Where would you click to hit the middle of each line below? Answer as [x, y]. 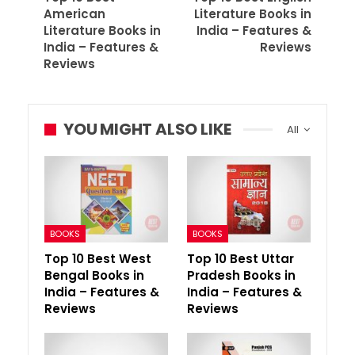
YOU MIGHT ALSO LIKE [148, 129]
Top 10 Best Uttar [240, 259]
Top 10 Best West [98, 259]
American [74, 14]
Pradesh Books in [241, 276]
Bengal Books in [94, 276]
